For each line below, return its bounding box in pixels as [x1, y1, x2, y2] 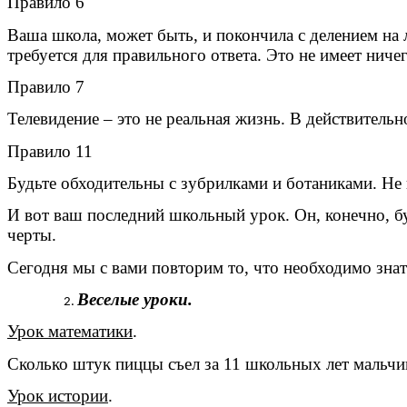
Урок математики [7, 322, 133, 342]
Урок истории [7, 386, 108, 405]
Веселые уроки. [76, 290, 193, 310]
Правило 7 [7, 77, 84, 97]
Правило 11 [7, 141, 93, 161]
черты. [7, 225, 56, 245]
